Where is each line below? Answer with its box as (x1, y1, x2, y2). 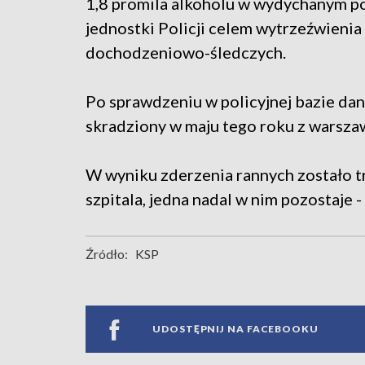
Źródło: (86, 245, 128, 262)
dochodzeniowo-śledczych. (86, 42, 286, 62)
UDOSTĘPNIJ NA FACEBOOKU (152, 323, 319, 336)
